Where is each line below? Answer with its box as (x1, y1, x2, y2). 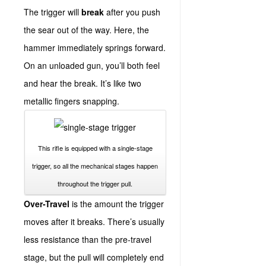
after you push (104, 6, 160, 18)
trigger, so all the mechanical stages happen (32, 161, 159, 170)
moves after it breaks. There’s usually (24, 216, 164, 227)
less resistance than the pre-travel (24, 233, 151, 245)
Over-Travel (24, 198, 72, 210)
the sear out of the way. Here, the (24, 24, 149, 36)
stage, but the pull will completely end (24, 251, 164, 263)
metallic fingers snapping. (24, 95, 122, 107)
